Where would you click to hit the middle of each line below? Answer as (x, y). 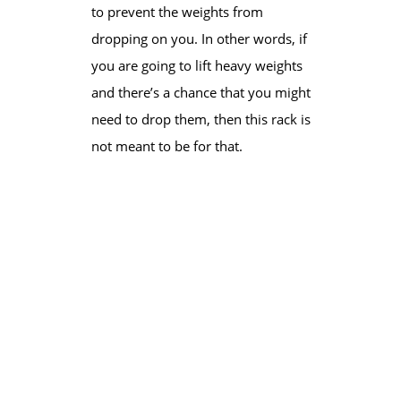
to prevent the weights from (177, 11)
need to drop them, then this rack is (200, 119)
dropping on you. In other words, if (199, 38)
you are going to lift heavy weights (196, 65)
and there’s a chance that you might (200, 92)
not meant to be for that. (168, 145)
